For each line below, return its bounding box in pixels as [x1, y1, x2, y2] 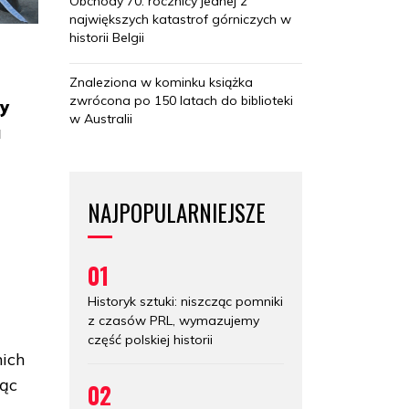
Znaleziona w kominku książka [69, 73, 253, 90]
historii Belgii [69, 28, 144, 46]
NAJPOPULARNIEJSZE [88, 194, 266, 229]
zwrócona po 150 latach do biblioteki [69, 91, 293, 109]
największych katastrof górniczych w [69, 10, 291, 27]
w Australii [69, 110, 132, 127]
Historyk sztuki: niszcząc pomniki [88, 292, 283, 309]
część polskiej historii [88, 330, 213, 348]
